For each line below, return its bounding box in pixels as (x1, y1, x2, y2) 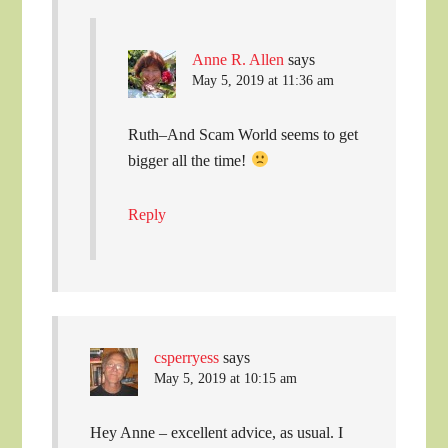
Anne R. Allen (192, 50, 285, 68)
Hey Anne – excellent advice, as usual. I (90, 423, 344, 441)
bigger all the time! (128, 151, 251, 169)
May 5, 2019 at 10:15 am (154, 370, 298, 386)
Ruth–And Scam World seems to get (128, 125, 359, 143)
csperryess (154, 348, 220, 366)
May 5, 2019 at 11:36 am (192, 72, 335, 88)
